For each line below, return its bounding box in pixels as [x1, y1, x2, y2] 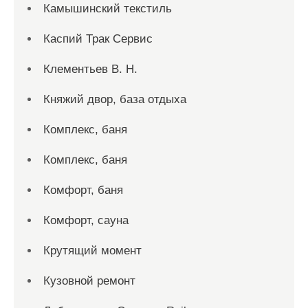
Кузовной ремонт [43, 274, 135, 287]
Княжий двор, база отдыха [43, 93, 186, 106]
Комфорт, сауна [43, 214, 129, 227]
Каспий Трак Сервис [43, 32, 153, 45]
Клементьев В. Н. [43, 63, 137, 76]
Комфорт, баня [43, 184, 123, 197]
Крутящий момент [43, 244, 142, 257]
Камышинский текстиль [43, 2, 172, 15]
